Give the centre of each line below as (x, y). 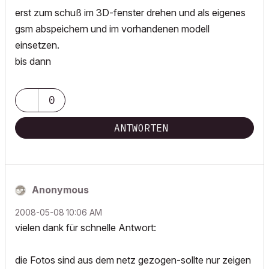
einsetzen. (37, 45)
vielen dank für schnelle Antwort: (86, 228)
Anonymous (60, 190)
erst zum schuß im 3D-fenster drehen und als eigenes (130, 13)
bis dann (33, 61)
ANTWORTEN (141, 128)
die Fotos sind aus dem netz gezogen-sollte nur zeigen (133, 260)
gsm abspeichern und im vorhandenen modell (112, 29)
